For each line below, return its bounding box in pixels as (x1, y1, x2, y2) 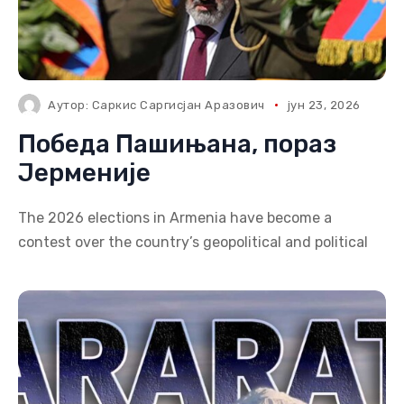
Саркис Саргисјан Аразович (91, 98, 265, 112)
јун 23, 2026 (287, 98, 361, 112)
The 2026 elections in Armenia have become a (18, 209, 332, 226)
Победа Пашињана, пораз (18, 129, 336, 159)
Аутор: (48, 98, 92, 112)
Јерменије (18, 158, 151, 188)
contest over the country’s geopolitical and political (18, 234, 368, 251)
